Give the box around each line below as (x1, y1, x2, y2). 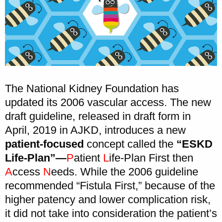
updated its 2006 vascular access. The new (5, 96, 211, 109)
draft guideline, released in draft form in (5, 110, 191, 122)
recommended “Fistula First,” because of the (5, 179, 215, 192)
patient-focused (5, 137, 84, 150)
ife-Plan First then (109, 151, 193, 164)
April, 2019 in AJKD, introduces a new (5, 123, 186, 136)
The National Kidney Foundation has (5, 82, 179, 95)
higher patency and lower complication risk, (5, 193, 211, 206)
